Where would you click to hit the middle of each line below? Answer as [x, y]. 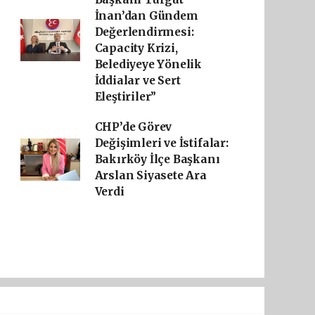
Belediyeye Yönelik [148, 64]
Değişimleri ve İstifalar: [161, 143]
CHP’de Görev [133, 127]
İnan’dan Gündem [146, 16]
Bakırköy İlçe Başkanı [157, 159]
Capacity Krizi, [136, 48]
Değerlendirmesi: [144, 32]
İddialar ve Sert [137, 81]
